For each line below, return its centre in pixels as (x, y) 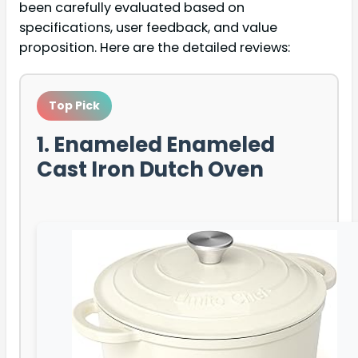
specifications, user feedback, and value (148, 27)
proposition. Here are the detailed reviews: (155, 47)
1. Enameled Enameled (156, 144)
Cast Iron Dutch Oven (150, 169)
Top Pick (74, 105)
